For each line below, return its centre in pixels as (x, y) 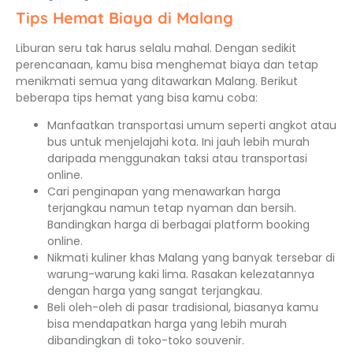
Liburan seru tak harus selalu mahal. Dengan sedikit (156, 48)
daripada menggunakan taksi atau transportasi (177, 159)
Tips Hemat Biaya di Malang (124, 17)
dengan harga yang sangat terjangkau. (155, 291)
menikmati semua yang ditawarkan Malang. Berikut (157, 81)
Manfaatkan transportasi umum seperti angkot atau (192, 126)
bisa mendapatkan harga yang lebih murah (167, 324)
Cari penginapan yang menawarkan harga (164, 192)
